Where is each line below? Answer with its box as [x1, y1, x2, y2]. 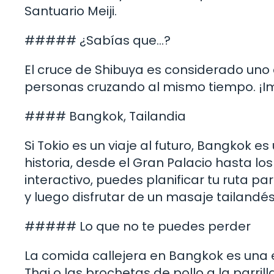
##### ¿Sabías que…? [24, 31, 171, 49]
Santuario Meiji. [24, 2, 117, 20]
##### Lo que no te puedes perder [24, 217, 251, 235]
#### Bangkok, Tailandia [24, 107, 186, 125]
